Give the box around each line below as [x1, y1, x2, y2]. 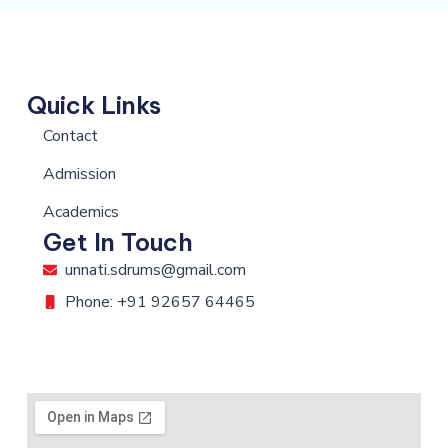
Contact [42, 125, 98, 148]
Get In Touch [42, 227, 193, 258]
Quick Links [26, 90, 161, 121]
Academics [42, 201, 119, 224]
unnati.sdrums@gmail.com [65, 259, 247, 282]
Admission [42, 163, 116, 186]
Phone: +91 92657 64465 [65, 291, 256, 314]
